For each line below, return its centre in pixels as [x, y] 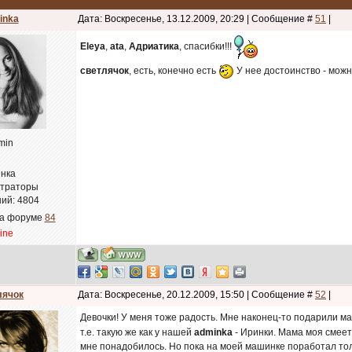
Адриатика [154, 46]
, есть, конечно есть [174, 71]
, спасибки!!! [207, 46]
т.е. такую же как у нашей [137, 332]
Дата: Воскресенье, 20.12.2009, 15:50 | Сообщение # [196, 295]
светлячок [104, 71]
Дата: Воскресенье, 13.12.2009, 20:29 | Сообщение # [196, 19]
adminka [213, 332]
